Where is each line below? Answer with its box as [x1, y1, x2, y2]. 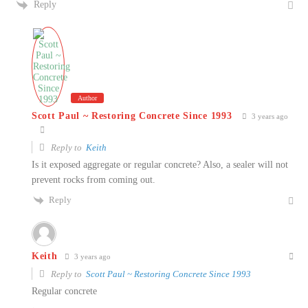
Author [78, 93, 97, 102]
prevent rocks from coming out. [32, 174, 155, 185]
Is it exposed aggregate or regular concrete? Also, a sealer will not [32, 159, 288, 170]
